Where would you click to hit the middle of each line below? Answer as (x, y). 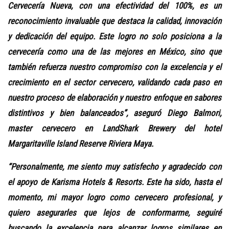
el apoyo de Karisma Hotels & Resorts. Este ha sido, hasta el (114, 182)
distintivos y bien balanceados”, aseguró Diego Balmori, (114, 113)
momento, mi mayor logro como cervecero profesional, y (114, 198)
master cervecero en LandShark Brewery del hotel (114, 129)
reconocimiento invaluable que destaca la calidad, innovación (114, 21)
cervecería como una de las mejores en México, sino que (114, 52)
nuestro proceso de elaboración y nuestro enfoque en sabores (114, 98)
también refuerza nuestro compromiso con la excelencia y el (114, 67)
